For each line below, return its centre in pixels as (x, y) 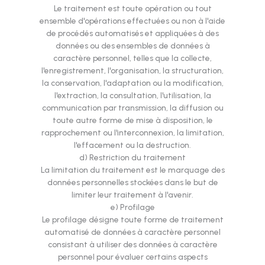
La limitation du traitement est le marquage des (132, 170)
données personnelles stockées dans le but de (132, 182)
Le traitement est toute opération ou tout (132, 9)
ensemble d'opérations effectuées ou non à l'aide (132, 21)
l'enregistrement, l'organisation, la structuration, (132, 71)
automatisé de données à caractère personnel (132, 232)
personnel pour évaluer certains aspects (132, 257)
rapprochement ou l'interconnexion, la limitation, (132, 133)
